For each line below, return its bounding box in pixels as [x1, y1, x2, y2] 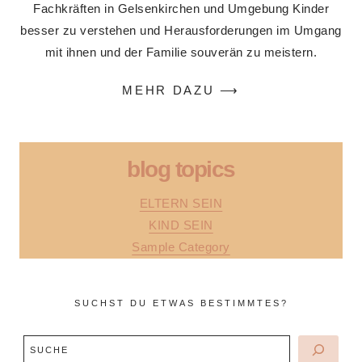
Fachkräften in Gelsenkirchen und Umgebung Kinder [33, 2, 329, 15]
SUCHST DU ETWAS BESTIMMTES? [74, 298, 288, 309]
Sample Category [132, 241, 230, 254]
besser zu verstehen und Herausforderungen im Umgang [20, 23, 342, 37]
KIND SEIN [149, 219, 213, 232]
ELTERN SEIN [139, 197, 223, 210]
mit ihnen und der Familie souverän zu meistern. [44, 45, 318, 59]
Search [19, 335, 59, 348]
